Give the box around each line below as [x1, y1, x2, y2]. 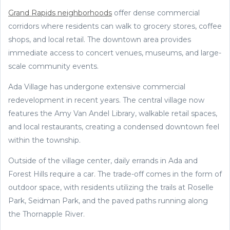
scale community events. [8, 61, 99, 71]
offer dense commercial [112, 8, 200, 17]
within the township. [8, 135, 81, 145]
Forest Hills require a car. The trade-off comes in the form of [8, 169, 222, 179]
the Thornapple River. [8, 209, 85, 219]
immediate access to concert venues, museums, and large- [8, 48, 221, 57]
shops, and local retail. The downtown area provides [8, 34, 191, 44]
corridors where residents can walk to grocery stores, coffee [8, 21, 222, 31]
